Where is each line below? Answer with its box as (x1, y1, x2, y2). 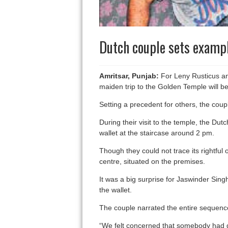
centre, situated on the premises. (99, 157, 205, 166)
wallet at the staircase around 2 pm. (99, 129, 214, 137)
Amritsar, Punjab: (99, 72, 159, 80)
